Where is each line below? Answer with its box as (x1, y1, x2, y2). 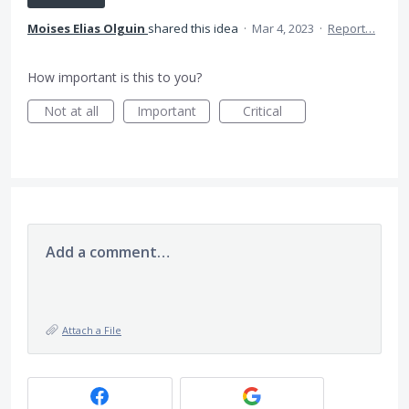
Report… (328, 20, 375, 37)
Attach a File (62, 323, 121, 337)
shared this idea (148, 20, 241, 37)
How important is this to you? (27, 68, 202, 86)
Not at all (43, 102, 99, 120)
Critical (243, 102, 282, 120)
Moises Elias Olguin (27, 20, 145, 37)
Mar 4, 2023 (252, 20, 314, 37)
